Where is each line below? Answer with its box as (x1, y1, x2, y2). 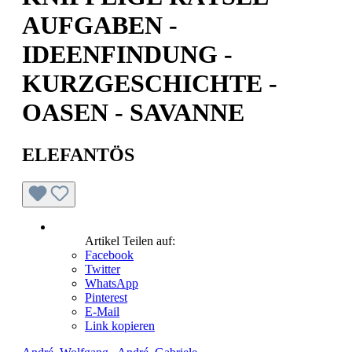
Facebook (85, 247, 134, 262)
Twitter (85, 262, 120, 276)
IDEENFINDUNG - (22, 40, 233, 69)
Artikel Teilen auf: (85, 233, 175, 247)
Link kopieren (85, 318, 155, 332)
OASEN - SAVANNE (22, 98, 244, 127)
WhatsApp (85, 276, 138, 290)
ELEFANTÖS (22, 144, 134, 165)
